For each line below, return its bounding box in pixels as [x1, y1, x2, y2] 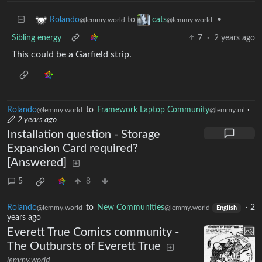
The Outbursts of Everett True [7, 240, 161, 253]
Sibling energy [12, 33, 61, 42]
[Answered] [7, 156, 67, 168]
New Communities [97, 203, 164, 212]
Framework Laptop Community [97, 105, 209, 114]
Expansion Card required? [7, 142, 138, 154]
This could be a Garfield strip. [12, 49, 132, 59]
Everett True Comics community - [7, 226, 179, 239]
